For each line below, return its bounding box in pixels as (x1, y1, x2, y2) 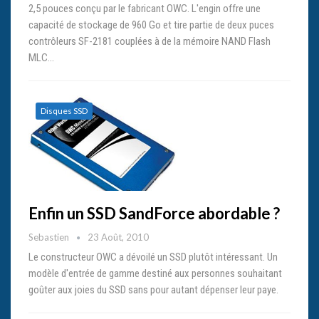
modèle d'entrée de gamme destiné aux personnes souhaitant (28, 267, 282, 281)
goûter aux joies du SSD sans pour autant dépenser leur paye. (28, 283, 278, 297)
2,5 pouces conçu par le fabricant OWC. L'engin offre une (28, 2, 261, 16)
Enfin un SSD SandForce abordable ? (28, 204, 280, 224)
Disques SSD (41, 105, 88, 117)
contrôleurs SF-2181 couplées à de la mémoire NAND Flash (28, 35, 271, 48)
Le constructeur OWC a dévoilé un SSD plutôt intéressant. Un (28, 251, 278, 264)
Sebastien (28, 231, 71, 244)
